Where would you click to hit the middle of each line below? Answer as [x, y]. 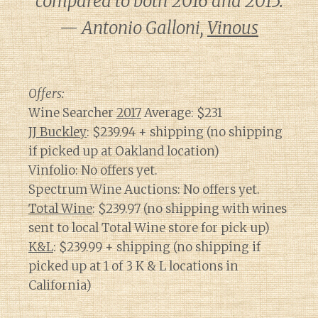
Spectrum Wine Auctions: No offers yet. [144, 190]
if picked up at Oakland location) [124, 151]
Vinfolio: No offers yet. [93, 170]
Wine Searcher [72, 113]
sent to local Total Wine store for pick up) [149, 228]
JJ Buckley [57, 132]
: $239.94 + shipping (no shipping [185, 132]
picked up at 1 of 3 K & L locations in [133, 266]
